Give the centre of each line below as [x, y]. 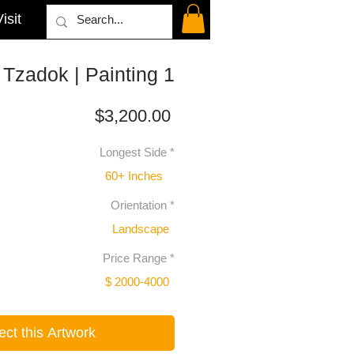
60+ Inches [134, 175]
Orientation [139, 205]
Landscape [141, 228]
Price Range [135, 258]
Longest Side [133, 153]
